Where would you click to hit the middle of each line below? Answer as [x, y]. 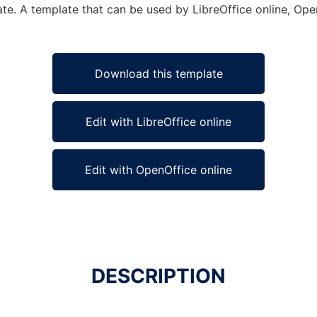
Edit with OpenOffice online [158, 170]
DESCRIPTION [158, 276]
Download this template [158, 74]
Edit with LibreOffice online [158, 122]
